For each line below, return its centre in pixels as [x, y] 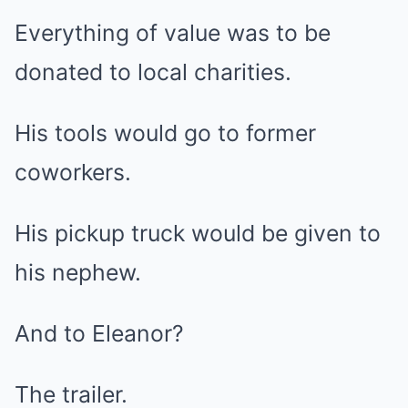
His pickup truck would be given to [198, 233]
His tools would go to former [165, 133]
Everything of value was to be [173, 33]
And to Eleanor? [99, 333]
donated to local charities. [153, 72]
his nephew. [78, 272]
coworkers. [73, 172]
